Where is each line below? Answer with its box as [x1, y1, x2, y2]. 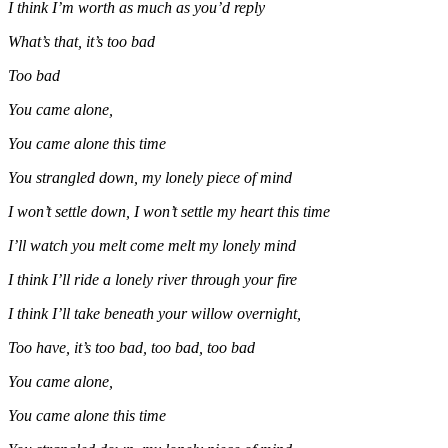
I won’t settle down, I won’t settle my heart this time [8, 202, 330, 220]
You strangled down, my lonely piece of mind [8, 168, 292, 186]
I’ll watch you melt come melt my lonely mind [8, 236, 296, 254]
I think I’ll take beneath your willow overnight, [8, 304, 301, 322]
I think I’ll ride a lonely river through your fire [8, 270, 297, 288]
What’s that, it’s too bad [8, 32, 155, 50]
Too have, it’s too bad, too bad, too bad [8, 338, 255, 356]
